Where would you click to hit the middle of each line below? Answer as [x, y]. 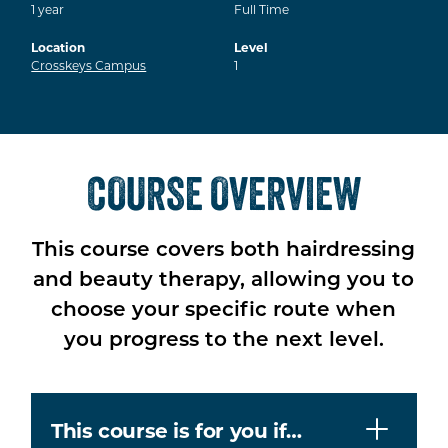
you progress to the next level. [223, 338]
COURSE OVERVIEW [223, 194]
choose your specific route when [224, 308]
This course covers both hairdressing [224, 248]
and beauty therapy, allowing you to [224, 278]
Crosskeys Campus [89, 65]
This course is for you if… [176, 429]
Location [58, 47]
